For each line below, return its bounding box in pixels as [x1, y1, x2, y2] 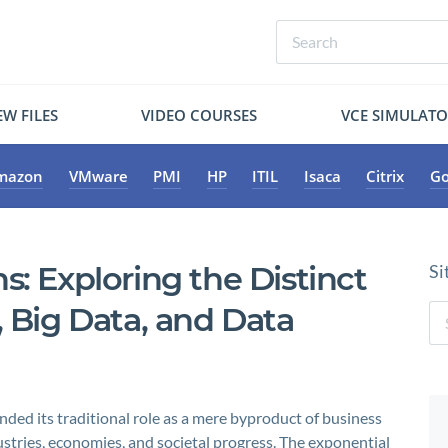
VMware [68, 166, 128, 186]
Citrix [366, 166, 404, 186]
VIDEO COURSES [141, 104, 258, 125]
